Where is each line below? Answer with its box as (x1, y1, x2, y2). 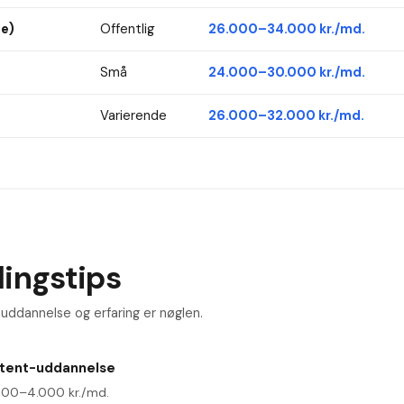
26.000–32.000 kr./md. (207, 106, 364, 125)
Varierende (99, 106, 167, 125)
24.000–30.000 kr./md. (207, 63, 365, 82)
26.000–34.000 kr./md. (207, 20, 365, 39)
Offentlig (99, 20, 155, 39)
